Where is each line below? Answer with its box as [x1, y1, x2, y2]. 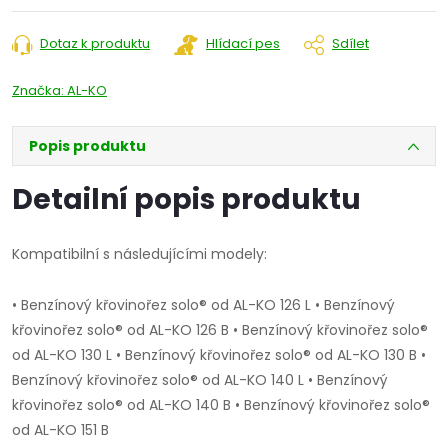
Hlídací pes [206, 34, 280, 54]
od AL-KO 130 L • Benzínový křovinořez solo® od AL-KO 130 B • [12, 345, 426, 366]
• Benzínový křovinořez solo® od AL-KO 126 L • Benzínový [12, 295, 395, 316]
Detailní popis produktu [12, 180, 361, 220]
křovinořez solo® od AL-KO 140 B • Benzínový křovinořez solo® [12, 395, 430, 416]
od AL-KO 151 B [12, 420, 109, 441]
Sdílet [332, 34, 369, 54]
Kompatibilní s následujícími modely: [12, 244, 267, 265]
